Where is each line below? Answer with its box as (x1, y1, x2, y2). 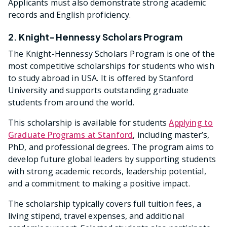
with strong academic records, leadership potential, (8, 166, 206, 177)
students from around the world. (8, 97, 134, 108)
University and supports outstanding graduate (8, 85, 189, 96)
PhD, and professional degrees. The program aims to (8, 141, 214, 153)
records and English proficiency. (8, 9, 131, 21)
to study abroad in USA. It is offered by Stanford (8, 72, 194, 84)
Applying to (169, 117, 213, 129)
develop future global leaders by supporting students (8, 154, 216, 165)
